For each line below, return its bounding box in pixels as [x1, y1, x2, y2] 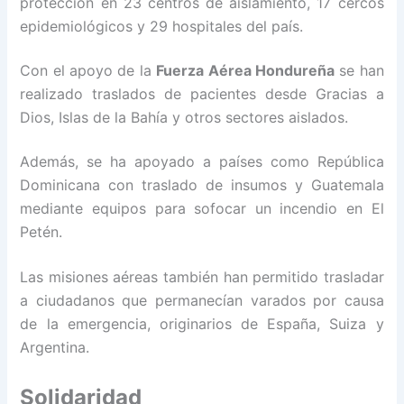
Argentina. [20, 337, 90, 356]
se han [334, 61, 384, 80]
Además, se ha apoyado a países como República [20, 152, 384, 171]
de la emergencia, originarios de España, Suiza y [20, 314, 384, 333]
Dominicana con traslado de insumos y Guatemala [20, 176, 384, 195]
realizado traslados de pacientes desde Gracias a [20, 85, 384, 104]
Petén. [20, 223, 63, 242]
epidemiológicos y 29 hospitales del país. [20, 16, 304, 35]
